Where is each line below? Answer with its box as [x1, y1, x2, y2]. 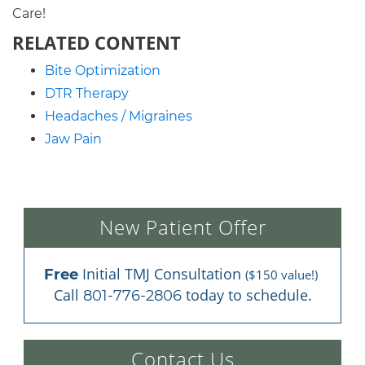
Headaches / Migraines [45, 108, 192, 125]
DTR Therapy [45, 86, 129, 102]
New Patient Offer [99, 213, 266, 241]
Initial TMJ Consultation [77, 264, 245, 284]
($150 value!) [244, 266, 318, 284]
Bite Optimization [45, 63, 161, 79]
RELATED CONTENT [12, 30, 181, 55]
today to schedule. [181, 285, 312, 306]
